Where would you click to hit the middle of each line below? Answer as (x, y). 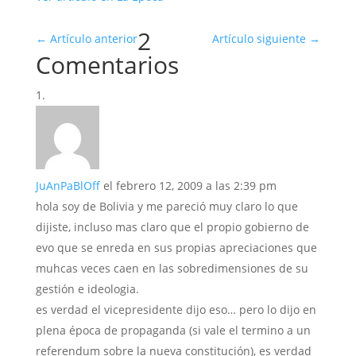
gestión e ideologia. (87, 289)
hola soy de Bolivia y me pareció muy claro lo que (166, 206)
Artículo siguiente (259, 39)
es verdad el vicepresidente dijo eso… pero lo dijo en (176, 310)
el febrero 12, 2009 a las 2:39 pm (190, 186)
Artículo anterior (93, 39)
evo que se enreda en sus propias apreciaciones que (176, 248)
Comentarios (107, 65)
